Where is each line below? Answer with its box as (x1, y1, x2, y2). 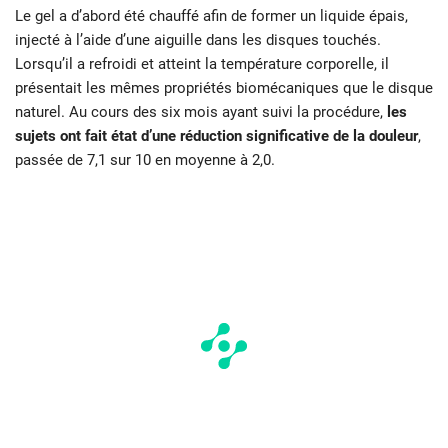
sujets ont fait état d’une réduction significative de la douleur (15, 126, 418, 145)
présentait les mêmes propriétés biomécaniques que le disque (15, 78, 433, 97)
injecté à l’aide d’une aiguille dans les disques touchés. (15, 30, 381, 49)
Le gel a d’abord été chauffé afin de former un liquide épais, (15, 6, 408, 25)
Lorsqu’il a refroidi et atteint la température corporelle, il (15, 54, 389, 73)
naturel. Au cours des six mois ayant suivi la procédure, (15, 102, 387, 121)
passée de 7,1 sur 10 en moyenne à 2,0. (15, 150, 275, 169)
